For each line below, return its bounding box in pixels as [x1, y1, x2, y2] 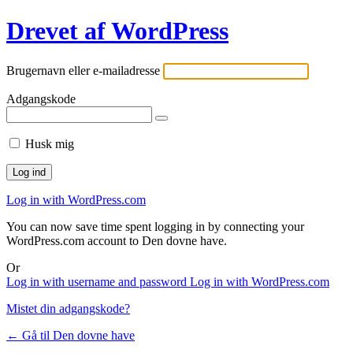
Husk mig [25, 136, 74, 150]
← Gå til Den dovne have [6, 328, 135, 342]
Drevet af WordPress [6, 17, 229, 46]
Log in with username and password [6, 274, 190, 288]
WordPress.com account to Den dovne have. [6, 233, 227, 247]
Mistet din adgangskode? [6, 301, 130, 315]
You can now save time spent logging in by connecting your [6, 219, 304, 233]
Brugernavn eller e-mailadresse [6, 63, 160, 77]
